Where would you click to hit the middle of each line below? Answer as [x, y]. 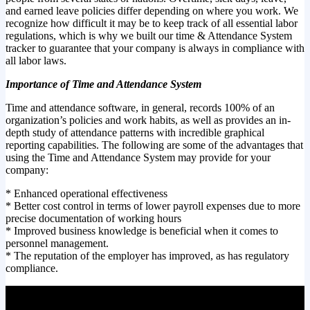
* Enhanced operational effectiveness [86, 193]
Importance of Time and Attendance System [103, 84]
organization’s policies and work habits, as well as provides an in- [148, 120]
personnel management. [57, 243]
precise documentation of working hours [93, 218]
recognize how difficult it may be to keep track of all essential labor [152, 23]
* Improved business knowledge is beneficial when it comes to [142, 230]
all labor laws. [36, 60]
